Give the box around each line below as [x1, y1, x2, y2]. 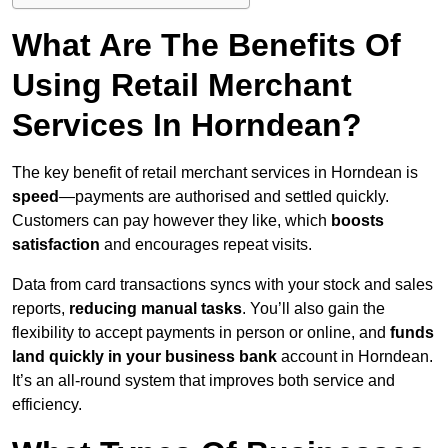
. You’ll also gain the [242, 300, 385, 318]
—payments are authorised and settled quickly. [59, 188, 389, 206]
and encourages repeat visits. [100, 236, 312, 254]
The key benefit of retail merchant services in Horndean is [12, 164, 418, 182]
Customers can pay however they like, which [12, 212, 331, 230]
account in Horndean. [277, 348, 433, 366]
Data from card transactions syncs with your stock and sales [12, 276, 433, 294]
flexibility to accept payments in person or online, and [12, 324, 390, 342]
